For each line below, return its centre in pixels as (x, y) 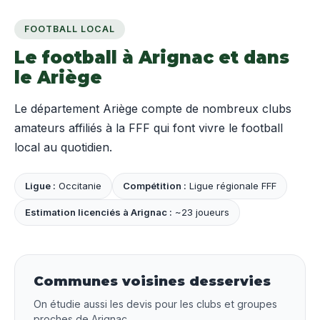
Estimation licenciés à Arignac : (99, 212)
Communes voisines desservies (152, 281)
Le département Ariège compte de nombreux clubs (153, 109)
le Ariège (58, 78)
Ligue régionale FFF (231, 186)
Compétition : (155, 186)
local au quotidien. (63, 147)
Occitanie (79, 186)
